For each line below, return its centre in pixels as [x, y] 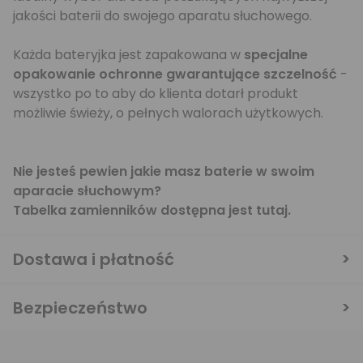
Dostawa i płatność [94, 259]
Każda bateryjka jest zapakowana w [128, 55]
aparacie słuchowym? [87, 191]
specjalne [276, 55]
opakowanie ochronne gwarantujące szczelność [175, 74]
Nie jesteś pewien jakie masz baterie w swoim [164, 171]
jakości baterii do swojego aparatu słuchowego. [162, 16]
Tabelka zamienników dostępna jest [135, 210]
